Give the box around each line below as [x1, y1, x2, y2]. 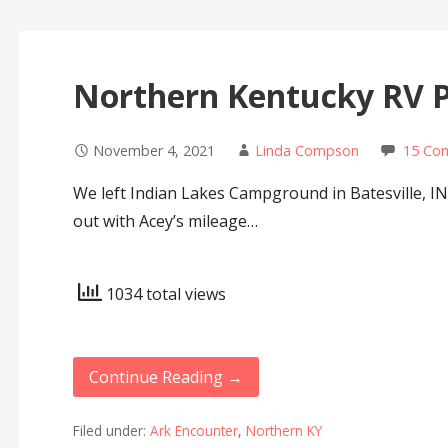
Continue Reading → [88, 366, 243, 389]
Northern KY [245, 420, 322, 440]
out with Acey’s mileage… [72, 210, 258, 233]
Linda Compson [254, 141, 359, 161]
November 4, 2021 [92, 141, 215, 161]
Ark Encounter [149, 420, 238, 440]
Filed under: [72, 420, 150, 440]
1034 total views [101, 283, 226, 306]
